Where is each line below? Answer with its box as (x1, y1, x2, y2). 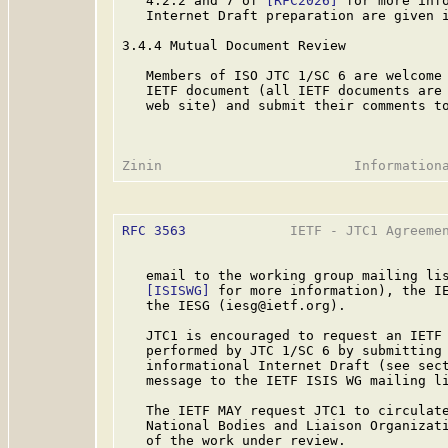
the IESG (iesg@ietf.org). (122, 298, 346, 313)
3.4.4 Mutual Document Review (122, 38, 346, 53)
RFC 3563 (122, 223, 186, 238)
